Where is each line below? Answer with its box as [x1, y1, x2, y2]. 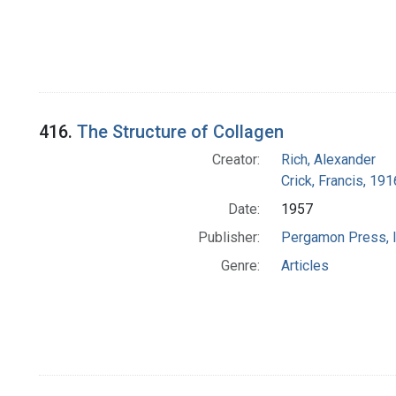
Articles [280, 257, 329, 275]
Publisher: [197, 229, 260, 247]
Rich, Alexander [280, 151, 376, 169]
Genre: [220, 257, 260, 275]
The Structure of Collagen [77, 121, 284, 143]
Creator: [211, 151, 260, 169]
